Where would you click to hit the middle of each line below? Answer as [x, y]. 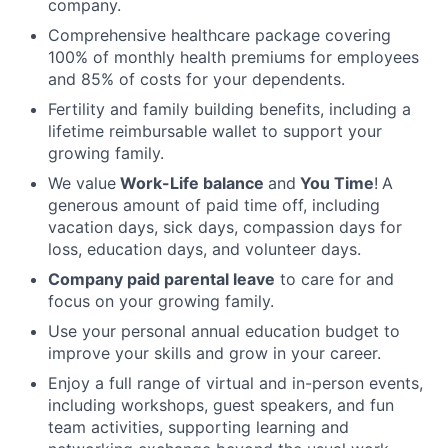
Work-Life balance [192, 182]
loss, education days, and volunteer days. [204, 248]
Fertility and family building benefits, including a [229, 108]
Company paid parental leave [161, 278]
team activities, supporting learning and [198, 426]
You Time [335, 182]
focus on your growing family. [161, 300]
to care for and [334, 278]
